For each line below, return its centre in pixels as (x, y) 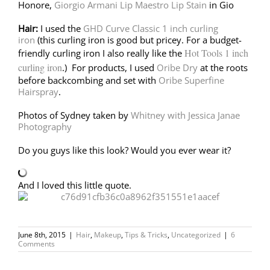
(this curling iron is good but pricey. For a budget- (138, 40)
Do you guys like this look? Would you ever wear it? (124, 150)
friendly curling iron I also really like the (101, 53)
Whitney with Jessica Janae (185, 115)
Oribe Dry (177, 67)
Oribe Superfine (191, 80)
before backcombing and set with (88, 80)
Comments (36, 244)
